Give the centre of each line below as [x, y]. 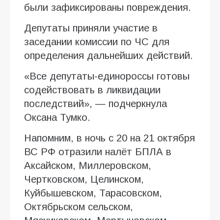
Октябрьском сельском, [79, 206]
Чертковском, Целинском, [84, 179]
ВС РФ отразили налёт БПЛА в [98, 151]
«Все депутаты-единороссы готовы [107, 76]
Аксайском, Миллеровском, [88, 165]
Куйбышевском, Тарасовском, [93, 193]
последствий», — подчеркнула [96, 103]
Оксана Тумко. [57, 117]
